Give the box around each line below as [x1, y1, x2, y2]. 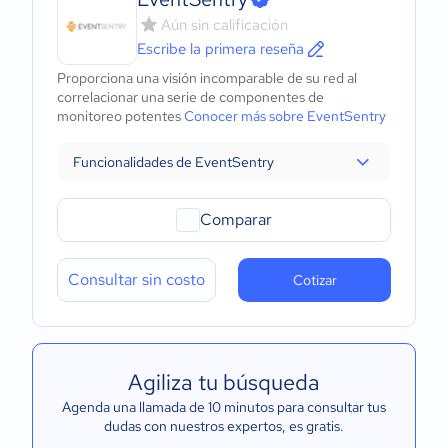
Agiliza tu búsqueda [128, 368, 320, 397]
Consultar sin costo [68, 269, 205, 290]
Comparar [200, 209, 272, 230]
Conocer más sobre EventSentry [184, 107, 386, 125]
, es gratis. [282, 417, 344, 435]
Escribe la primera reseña [137, 39, 304, 59]
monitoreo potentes [57, 107, 184, 125]
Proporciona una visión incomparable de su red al [57, 69, 357, 87]
